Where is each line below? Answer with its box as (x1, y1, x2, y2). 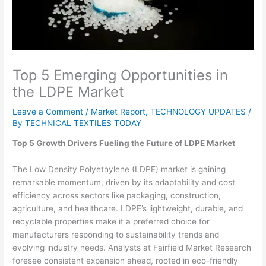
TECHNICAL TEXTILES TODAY (25, 118, 142, 128)
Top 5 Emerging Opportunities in (12, 66, 229, 84)
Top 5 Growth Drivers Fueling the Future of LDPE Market (12, 138, 236, 148)
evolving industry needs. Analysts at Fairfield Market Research (12, 243, 252, 253)
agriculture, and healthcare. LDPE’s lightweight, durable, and (12, 204, 243, 214)
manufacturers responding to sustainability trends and (12, 230, 220, 240)
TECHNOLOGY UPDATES (150, 106, 246, 116)
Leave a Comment (12, 106, 84, 116)
